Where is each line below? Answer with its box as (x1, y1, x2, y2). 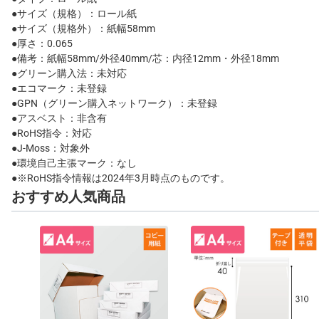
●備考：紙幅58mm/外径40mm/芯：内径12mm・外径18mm (11, 53, 279, 64)
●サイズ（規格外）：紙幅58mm (11, 23, 155, 34)
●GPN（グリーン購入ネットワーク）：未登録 (11, 98, 217, 109)
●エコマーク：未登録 (11, 83, 107, 94)
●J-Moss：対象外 (11, 142, 90, 154)
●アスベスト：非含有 (11, 113, 107, 124)
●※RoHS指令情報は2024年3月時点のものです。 (11, 172, 230, 184)
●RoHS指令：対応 (11, 127, 92, 139)
